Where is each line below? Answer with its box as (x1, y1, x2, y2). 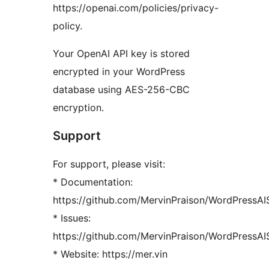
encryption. (53, 101, 104, 114)
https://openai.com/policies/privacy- (53, 2, 219, 14)
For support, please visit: (53, 158, 165, 171)
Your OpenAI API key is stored (53, 47, 190, 60)
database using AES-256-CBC (53, 83, 190, 96)
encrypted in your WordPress (53, 65, 185, 78)
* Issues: (53, 212, 91, 225)
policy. (53, 20, 82, 32)
